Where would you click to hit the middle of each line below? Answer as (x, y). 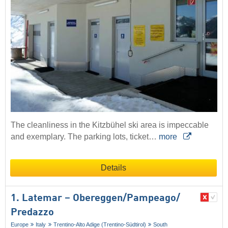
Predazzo (32, 212)
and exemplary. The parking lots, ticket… (85, 136)
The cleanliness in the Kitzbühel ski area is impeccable (110, 125)
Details (113, 167)
